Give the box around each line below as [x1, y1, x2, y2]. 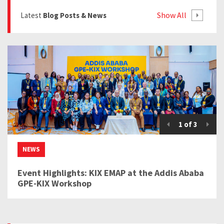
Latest [20, 10, 43, 20]
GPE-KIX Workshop [17, 177, 91, 189]
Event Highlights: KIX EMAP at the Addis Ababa [17, 167, 204, 179]
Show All [157, 10, 186, 20]
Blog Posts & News [43, 10, 106, 20]
